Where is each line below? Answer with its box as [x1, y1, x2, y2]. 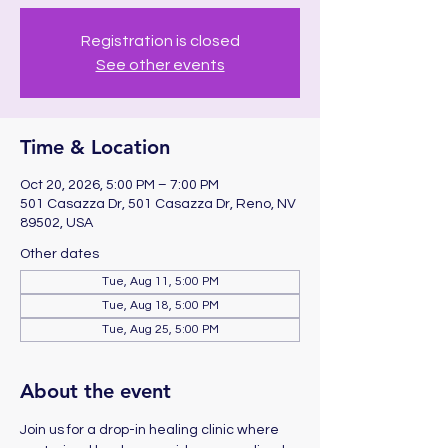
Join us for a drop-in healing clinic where [20, 423, 282, 437]
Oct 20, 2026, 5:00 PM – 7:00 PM [20, 178, 219, 192]
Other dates [20, 247, 99, 261]
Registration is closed [80, 33, 240, 49]
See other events [95, 57, 225, 73]
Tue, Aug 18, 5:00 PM [101, 299, 219, 312]
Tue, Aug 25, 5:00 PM [101, 323, 219, 336]
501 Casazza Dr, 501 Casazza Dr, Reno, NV [20, 197, 296, 211]
